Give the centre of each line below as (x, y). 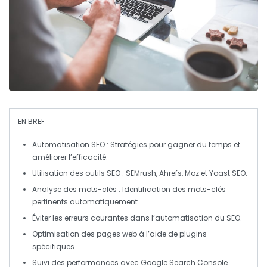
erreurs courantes (96, 218)
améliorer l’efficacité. (70, 157)
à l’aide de (158, 234)
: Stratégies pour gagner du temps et (173, 145)
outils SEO (103, 173)
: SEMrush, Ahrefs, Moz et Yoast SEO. (184, 173)
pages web (117, 234)
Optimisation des (64, 234)
